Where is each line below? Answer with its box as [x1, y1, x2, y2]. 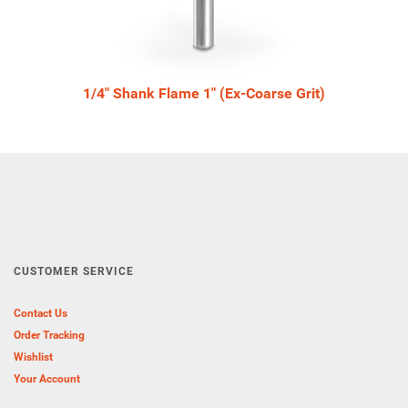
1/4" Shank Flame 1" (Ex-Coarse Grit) [83, 85, 325, 102]
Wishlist [14, 351, 53, 363]
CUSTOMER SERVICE [14, 265, 134, 278]
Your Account [14, 372, 80, 385]
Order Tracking [14, 329, 85, 342]
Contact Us [14, 307, 67, 320]
